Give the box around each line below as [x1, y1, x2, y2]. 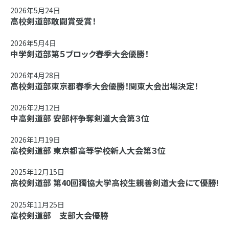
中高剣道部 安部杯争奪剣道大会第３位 [10, 111, 149, 124]
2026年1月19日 [10, 134, 60, 145]
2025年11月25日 [10, 199, 64, 210]
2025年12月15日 [10, 167, 64, 177]
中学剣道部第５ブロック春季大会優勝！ [10, 47, 149, 60]
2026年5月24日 [10, 5, 60, 16]
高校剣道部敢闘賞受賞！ [10, 15, 96, 28]
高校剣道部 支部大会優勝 [10, 209, 108, 221]
